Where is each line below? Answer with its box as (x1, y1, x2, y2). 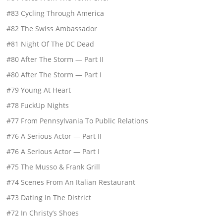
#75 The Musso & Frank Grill (6, 162, 101, 171)
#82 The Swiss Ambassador (6, 23, 98, 33)
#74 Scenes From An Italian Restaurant (6, 177, 136, 187)
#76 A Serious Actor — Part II (6, 131, 102, 141)
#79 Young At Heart (6, 85, 71, 95)
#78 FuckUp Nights (6, 100, 69, 110)
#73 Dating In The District (6, 192, 92, 202)
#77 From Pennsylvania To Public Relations (6, 115, 149, 125)
